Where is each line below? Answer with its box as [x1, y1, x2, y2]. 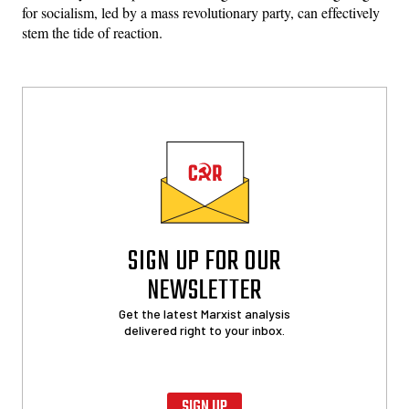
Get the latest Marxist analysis [119, 306, 290, 322]
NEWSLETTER [146, 270, 263, 313]
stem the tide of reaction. [22, 22, 163, 42]
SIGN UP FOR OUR [128, 241, 281, 284]
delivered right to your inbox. [124, 322, 285, 339]
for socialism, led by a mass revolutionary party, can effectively [22, 2, 380, 22]
